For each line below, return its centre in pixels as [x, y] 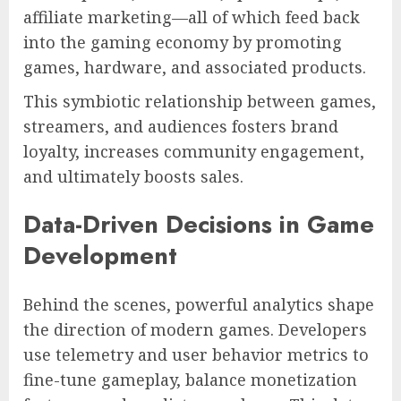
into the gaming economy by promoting [183, 42]
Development [100, 256]
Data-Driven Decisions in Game [199, 225]
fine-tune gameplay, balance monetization [190, 379]
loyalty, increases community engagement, [194, 151]
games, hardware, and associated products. [195, 67]
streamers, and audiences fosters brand [181, 126]
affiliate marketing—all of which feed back [192, 17]
